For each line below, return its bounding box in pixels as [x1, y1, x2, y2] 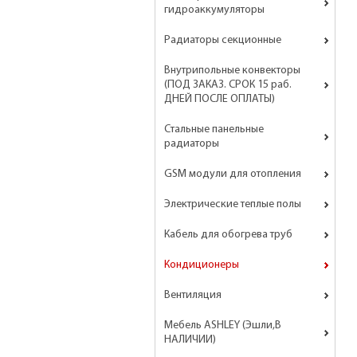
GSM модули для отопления [164, 168, 301, 181]
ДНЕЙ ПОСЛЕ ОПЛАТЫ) [164, 93, 275, 106]
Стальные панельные [164, 124, 264, 136]
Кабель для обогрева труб [164, 229, 292, 241]
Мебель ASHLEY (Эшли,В [164, 320, 281, 332]
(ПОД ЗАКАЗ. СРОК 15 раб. [164, 79, 292, 92]
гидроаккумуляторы [164, 4, 265, 17]
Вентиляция [164, 289, 222, 302]
